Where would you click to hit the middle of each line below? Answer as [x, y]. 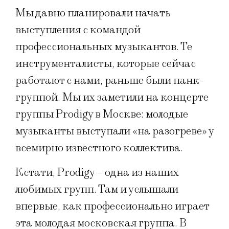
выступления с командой [78, 30]
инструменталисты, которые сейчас [106, 64]
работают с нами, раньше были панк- [110, 81]
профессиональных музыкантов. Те [104, 47]
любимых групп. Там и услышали [97, 189]
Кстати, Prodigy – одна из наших [97, 172]
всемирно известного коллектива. [99, 148]
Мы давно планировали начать [93, 13]
